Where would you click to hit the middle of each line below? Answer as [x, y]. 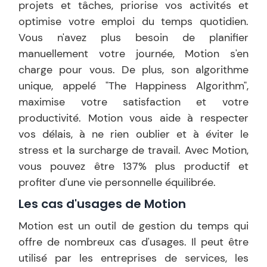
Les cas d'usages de [80, 204]
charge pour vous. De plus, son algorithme [133, 70]
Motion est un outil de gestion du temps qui [133, 226]
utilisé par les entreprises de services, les [133, 258]
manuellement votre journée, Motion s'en [133, 54]
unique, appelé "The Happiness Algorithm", [133, 86]
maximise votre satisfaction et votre [133, 102]
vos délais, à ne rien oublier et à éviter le [133, 134]
